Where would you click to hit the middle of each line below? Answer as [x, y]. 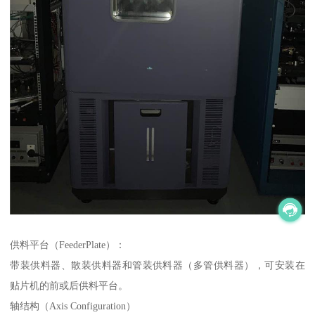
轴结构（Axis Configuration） [73, 306]
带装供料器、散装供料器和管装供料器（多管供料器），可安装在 [157, 265]
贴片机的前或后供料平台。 [69, 286]
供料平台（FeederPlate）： [68, 245]
